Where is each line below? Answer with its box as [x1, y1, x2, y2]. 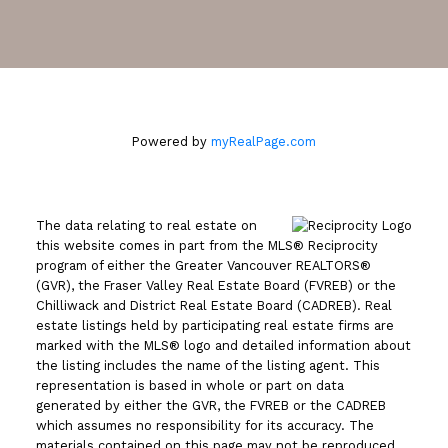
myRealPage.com [211, 133, 316, 149]
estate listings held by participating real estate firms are [35, 317, 394, 333]
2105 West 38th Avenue [143, 9, 305, 26]
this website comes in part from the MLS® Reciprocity [35, 237, 378, 253]
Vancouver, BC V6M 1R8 [142, 32, 306, 49]
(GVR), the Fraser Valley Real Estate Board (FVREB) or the [35, 277, 396, 293]
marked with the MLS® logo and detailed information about [35, 337, 411, 353]
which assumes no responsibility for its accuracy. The [35, 417, 374, 433]
